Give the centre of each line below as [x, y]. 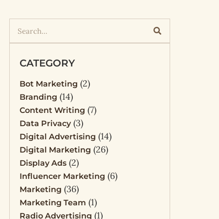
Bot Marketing [48, 84]
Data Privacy [45, 123]
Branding [38, 97]
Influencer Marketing [62, 176]
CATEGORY [47, 63]
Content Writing [52, 110]
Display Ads [43, 163]
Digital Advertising [57, 137]
